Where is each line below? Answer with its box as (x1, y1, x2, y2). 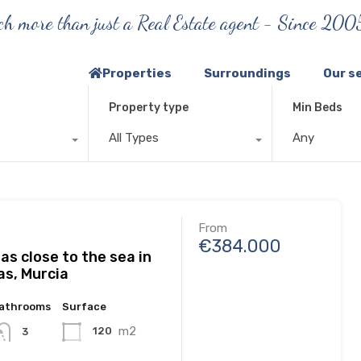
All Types (108, 130, 159, 145)
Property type (108, 100, 189, 114)
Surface (62, 300, 107, 313)
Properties (102, 65, 172, 81)
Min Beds (293, 100, 343, 114)
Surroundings (204, 65, 291, 81)
